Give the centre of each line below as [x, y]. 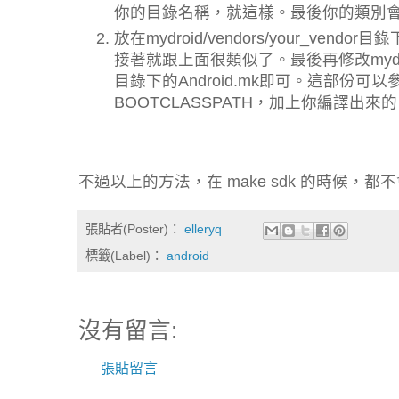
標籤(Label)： [126, 255]
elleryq [203, 229]
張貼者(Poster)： [135, 229]
